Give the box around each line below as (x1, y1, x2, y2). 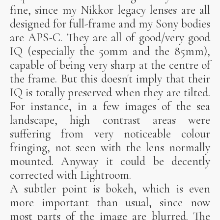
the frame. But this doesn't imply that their (10, 72, 210, 86)
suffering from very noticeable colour (10, 127, 210, 141)
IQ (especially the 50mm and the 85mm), (10, 44, 210, 59)
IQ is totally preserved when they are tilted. (10, 85, 210, 100)
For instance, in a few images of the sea (10, 99, 210, 114)
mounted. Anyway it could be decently (10, 154, 210, 169)
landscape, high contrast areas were (10, 113, 210, 128)
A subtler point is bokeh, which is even (10, 182, 210, 196)
